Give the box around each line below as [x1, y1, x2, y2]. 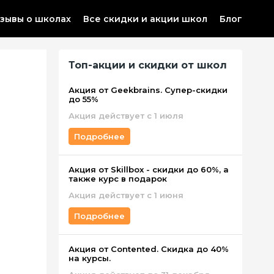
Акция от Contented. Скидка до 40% [68, 244, 229, 254]
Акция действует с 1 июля [68, 111, 183, 120]
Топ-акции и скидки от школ [68, 59, 227, 71]
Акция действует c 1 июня [68, 190, 183, 200]
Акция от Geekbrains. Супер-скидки [68, 85, 228, 95]
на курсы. [68, 253, 111, 263]
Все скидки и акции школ [83, 13, 207, 24]
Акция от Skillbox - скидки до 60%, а [68, 165, 229, 174]
